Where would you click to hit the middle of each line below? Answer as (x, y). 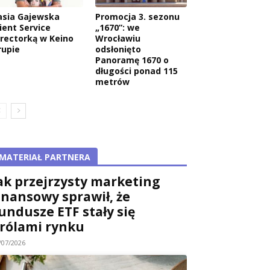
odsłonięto (118, 49)
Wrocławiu (118, 38)
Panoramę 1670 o (132, 60)
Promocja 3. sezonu (137, 16)
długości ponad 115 (137, 71)
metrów (112, 81)
